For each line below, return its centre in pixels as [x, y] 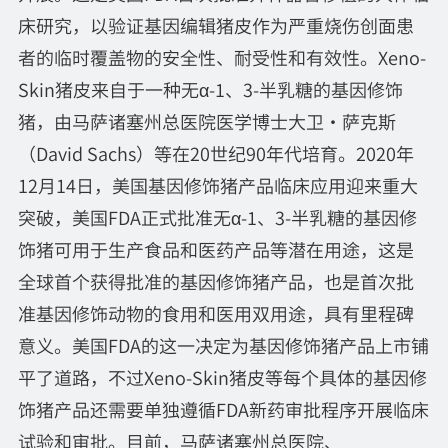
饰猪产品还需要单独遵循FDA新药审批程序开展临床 [223, 408]
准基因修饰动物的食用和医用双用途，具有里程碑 [215, 312]
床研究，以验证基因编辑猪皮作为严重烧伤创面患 [215, 24]
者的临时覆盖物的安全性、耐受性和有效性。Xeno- [221, 56]
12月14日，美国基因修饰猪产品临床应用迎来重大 [217, 184]
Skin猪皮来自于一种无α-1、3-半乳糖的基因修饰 [210, 88]
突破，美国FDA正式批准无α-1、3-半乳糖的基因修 [217, 216]
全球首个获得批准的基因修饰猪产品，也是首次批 [215, 280]
